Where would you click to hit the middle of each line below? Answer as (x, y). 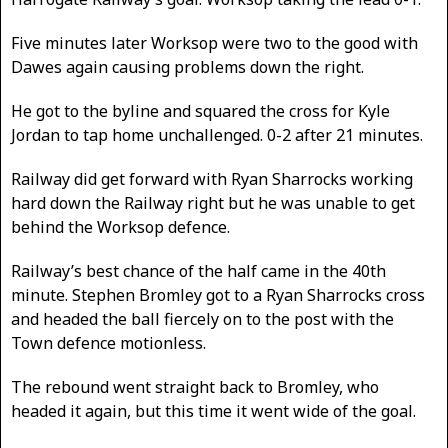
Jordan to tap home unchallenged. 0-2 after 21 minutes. (217, 135)
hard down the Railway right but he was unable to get (213, 203)
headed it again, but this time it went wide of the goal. (213, 411)
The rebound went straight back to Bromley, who (195, 387)
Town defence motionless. (108, 343)
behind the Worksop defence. (120, 227)
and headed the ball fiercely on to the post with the (202, 319)
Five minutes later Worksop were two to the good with (214, 43)
